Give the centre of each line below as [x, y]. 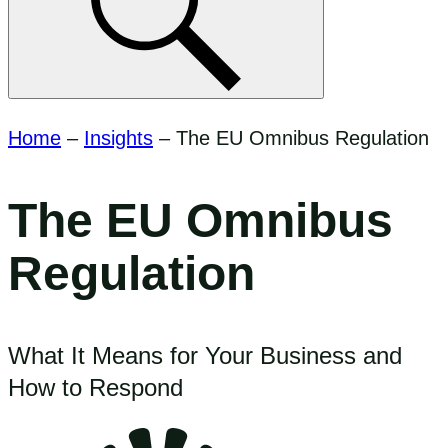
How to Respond [95, 387]
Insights [118, 138]
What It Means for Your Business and [205, 355]
